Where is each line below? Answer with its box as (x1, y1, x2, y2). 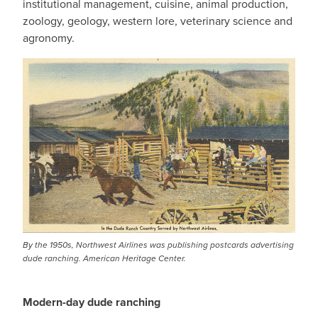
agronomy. (23, 30, 75, 46)
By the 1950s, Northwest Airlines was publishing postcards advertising (23, 238, 294, 251)
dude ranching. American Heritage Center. (23, 252, 186, 265)
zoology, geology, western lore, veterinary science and (23, 13, 292, 29)
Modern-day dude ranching (23, 294, 160, 310)
